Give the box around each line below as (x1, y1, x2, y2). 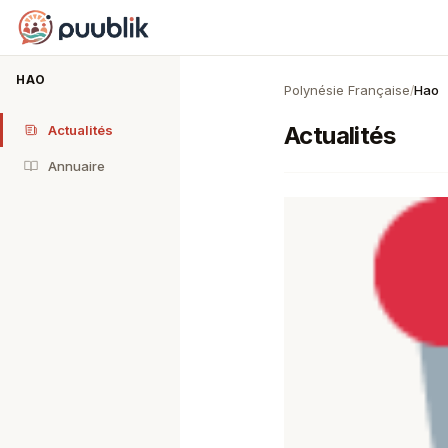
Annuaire (48, 158, 105, 174)
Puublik (15, 4, 72, 25)
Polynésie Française (284, 82, 410, 98)
